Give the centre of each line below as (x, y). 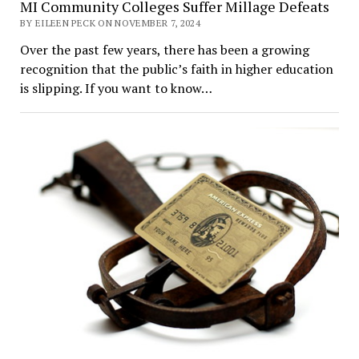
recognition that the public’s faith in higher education (176, 69)
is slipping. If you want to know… (116, 89)
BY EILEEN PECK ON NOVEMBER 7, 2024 (110, 23)
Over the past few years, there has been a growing (164, 50)
